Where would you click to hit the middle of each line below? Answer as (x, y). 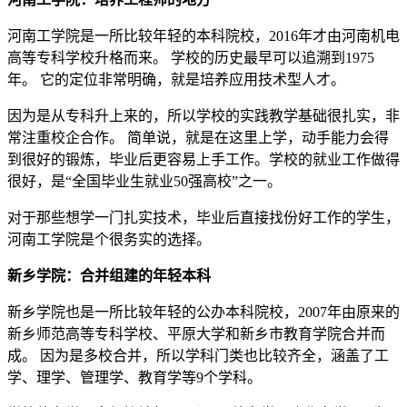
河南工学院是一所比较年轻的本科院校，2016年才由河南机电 (203, 36)
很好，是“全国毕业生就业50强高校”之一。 (144, 182)
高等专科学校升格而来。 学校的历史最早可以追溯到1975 (191, 58)
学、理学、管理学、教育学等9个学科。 (134, 378)
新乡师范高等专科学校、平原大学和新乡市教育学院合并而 (196, 334)
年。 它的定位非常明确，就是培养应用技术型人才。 (176, 80)
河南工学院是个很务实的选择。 (109, 240)
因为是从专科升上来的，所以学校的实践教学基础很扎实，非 (203, 116)
